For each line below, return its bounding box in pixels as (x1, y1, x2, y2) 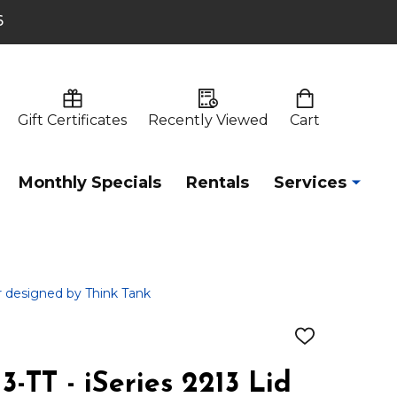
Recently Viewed (148, 111, 269, 128)
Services (274, 173, 346, 193)
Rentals (186, 173, 249, 193)
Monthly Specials (19, 173, 161, 193)
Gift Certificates (18, 111, 127, 128)
